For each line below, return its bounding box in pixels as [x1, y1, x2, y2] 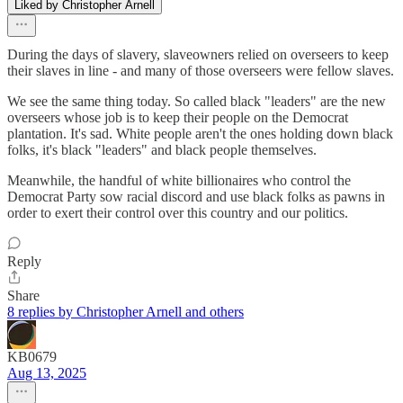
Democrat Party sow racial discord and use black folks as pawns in [7, 188, 385, 204]
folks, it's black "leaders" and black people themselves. [7, 141, 317, 157]
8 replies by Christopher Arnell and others [7, 303, 244, 319]
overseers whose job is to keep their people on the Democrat [7, 109, 348, 125]
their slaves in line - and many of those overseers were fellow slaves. [7, 62, 394, 78]
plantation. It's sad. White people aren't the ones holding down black [7, 125, 393, 141]
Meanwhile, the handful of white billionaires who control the [7, 172, 351, 188]
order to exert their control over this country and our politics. [7, 204, 348, 220]
